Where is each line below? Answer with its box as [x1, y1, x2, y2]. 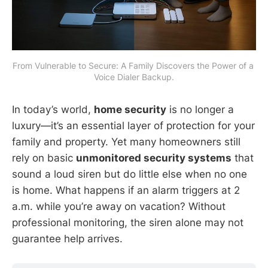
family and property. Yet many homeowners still [12, 135, 240, 148]
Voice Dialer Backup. [94, 71, 174, 82]
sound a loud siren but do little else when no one [12, 167, 247, 180]
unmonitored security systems [76, 151, 232, 164]
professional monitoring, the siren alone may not [12, 216, 243, 229]
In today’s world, [12, 103, 94, 115]
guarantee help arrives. [12, 232, 123, 245]
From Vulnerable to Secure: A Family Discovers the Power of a [12, 60, 254, 71]
